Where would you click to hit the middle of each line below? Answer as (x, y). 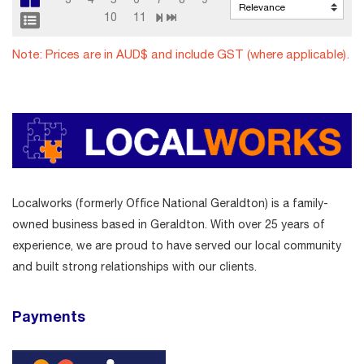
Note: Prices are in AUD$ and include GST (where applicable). (181, 54)
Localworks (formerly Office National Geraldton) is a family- (170, 204)
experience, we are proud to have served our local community (177, 246)
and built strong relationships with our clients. (134, 267)
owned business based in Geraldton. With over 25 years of (169, 225)
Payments (49, 316)
